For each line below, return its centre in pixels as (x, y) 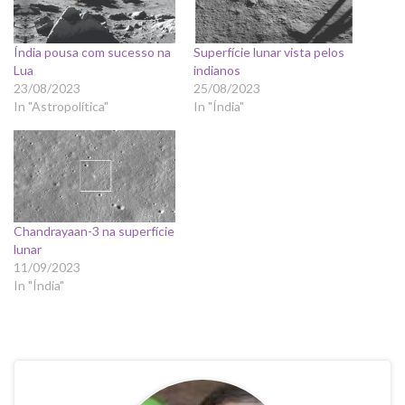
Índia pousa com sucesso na (92, 52)
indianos (217, 70)
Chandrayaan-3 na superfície (94, 231)
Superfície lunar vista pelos (269, 52)
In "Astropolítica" (61, 106)
